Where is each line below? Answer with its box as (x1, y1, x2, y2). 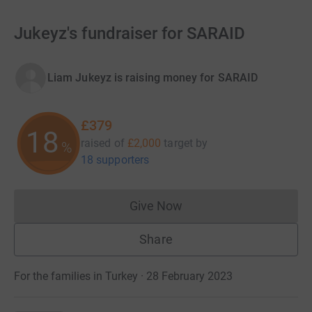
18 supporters (81, 153, 150, 166)
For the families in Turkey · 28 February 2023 (14, 270, 233, 283)
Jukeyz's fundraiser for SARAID (14, 24, 246, 43)
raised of (81, 136, 125, 150)
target (164, 136, 193, 150)
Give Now (129, 198, 183, 213)
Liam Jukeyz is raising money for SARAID (47, 71, 258, 84)
